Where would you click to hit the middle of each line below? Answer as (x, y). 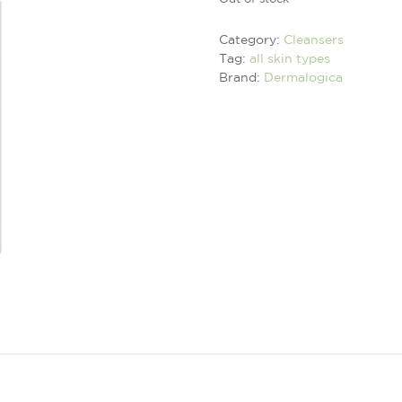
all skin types (290, 58)
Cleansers (314, 39)
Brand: (241, 77)
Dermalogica (303, 77)
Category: (251, 39)
